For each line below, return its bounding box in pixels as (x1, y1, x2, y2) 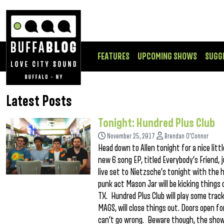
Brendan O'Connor (164, 132, 209, 140)
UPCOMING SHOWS (137, 51, 197, 61)
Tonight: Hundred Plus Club (98, 116, 215, 129)
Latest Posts (6, 94, 72, 109)
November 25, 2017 (107, 132, 155, 140)
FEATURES (97, 51, 129, 61)
